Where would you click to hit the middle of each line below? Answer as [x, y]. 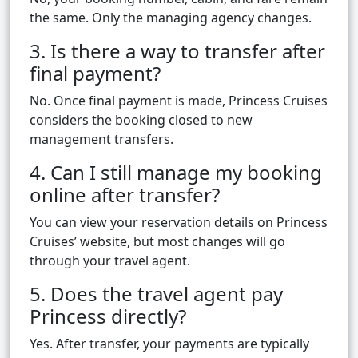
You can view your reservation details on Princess [179, 223]
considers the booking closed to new [141, 120]
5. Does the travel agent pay [156, 294]
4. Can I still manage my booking [176, 173]
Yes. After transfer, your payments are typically [169, 344]
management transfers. [101, 139]
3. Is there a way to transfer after [177, 51]
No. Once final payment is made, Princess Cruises [179, 101]
